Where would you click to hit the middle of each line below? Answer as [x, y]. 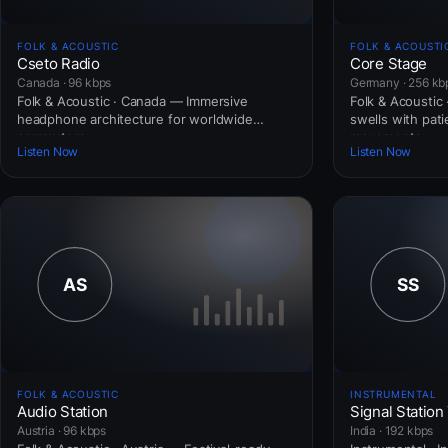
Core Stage [388, 63]
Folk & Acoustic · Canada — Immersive [132, 100]
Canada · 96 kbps [64, 82]
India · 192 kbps [392, 430]
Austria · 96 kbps [62, 430]
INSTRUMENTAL [393, 393]
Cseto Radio [58, 63]
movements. [388, 136]
